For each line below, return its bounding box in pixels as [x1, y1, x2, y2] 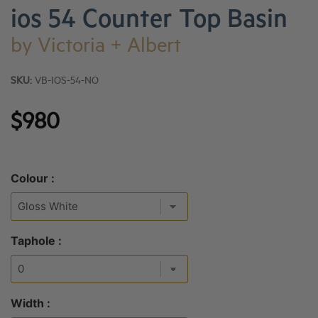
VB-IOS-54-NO [32, 77, 99, 88]
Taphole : [11, 234, 62, 248]
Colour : [11, 171, 55, 185]
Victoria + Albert [38, 37, 181, 60]
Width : [11, 296, 50, 310]
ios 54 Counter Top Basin [11, 9, 287, 37]
